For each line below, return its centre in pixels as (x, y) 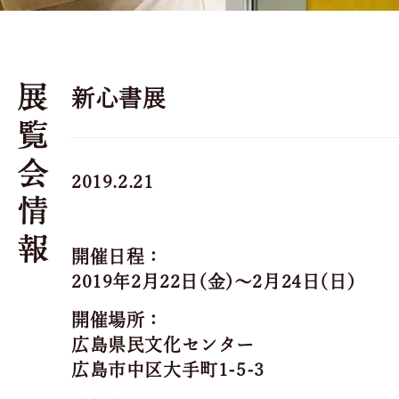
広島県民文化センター (163, 345)
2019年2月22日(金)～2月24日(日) (214, 281)
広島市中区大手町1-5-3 (168, 370)
